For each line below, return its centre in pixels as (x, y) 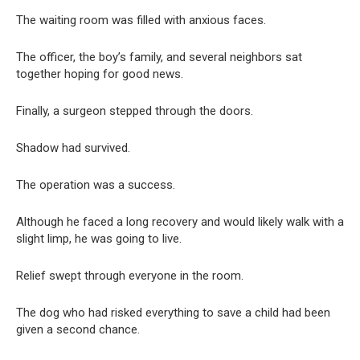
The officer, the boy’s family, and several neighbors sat (159, 57)
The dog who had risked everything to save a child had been (173, 313)
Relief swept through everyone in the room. (130, 276)
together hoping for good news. (100, 74)
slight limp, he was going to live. (99, 239)
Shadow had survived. (73, 148)
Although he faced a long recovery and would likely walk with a (180, 222)
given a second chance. (78, 330)
